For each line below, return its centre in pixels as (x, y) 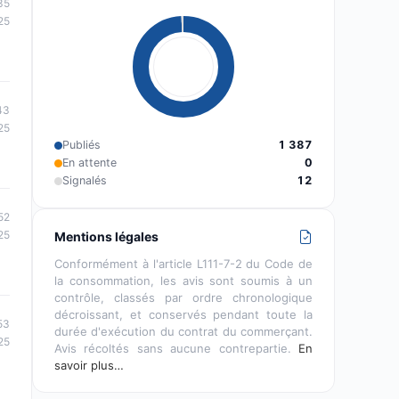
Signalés (85, 180)
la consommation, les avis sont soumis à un (183, 281)
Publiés (81, 145)
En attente (90, 163)
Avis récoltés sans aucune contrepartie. (176, 348)
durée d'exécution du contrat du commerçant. (183, 331)
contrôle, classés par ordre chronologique (183, 297)
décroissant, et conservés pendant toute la (183, 314)
